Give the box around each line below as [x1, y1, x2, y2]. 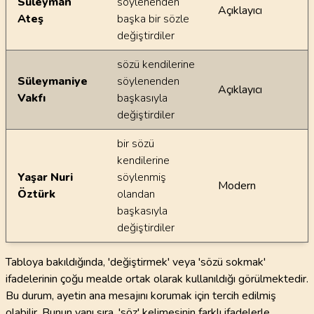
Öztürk [18, 186, 55, 202]
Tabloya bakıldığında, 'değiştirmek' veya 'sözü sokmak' [6, 254, 266, 270]
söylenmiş [117, 170, 166, 185]
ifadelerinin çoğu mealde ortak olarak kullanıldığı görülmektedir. [6, 271, 308, 287]
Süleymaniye [18, 74, 88, 89]
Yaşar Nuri [18, 170, 73, 185]
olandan [117, 186, 155, 202]
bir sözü [117, 136, 154, 151]
